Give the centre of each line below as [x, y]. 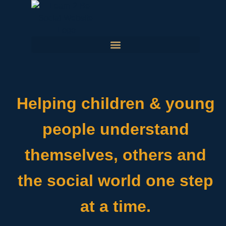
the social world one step [116, 181]
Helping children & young [116, 103]
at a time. [116, 206]
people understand [116, 129]
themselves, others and [116, 155]
